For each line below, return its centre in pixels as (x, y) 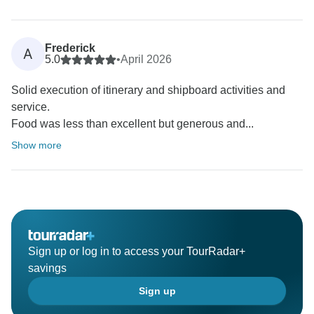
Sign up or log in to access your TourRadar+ (137, 251)
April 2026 (146, 59)
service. (30, 107)
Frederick (70, 48)
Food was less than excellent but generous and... (132, 123)
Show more (36, 145)
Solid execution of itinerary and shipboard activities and (148, 90)
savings (47, 268)
